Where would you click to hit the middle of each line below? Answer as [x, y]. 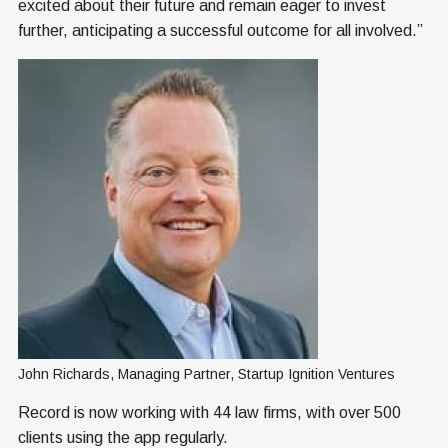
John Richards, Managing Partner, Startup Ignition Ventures [206, 374]
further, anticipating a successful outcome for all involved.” [220, 31]
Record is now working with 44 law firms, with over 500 [209, 413]
